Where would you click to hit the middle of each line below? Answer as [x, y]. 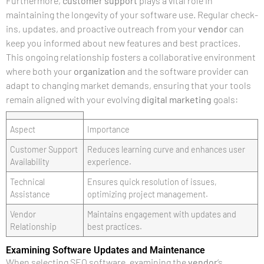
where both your [40, 71]
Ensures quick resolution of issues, [152, 182]
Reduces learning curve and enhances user [166, 149]
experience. [109, 162]
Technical [27, 182]
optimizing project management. [148, 194]
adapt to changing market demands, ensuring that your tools [128, 85]
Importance [108, 129]
